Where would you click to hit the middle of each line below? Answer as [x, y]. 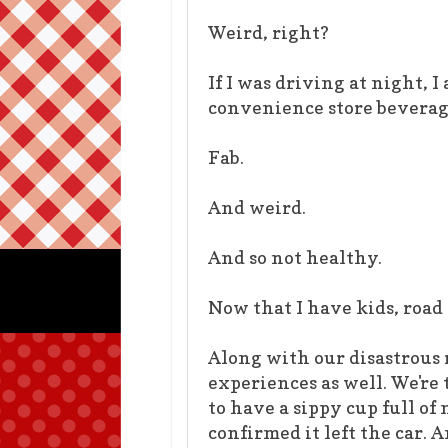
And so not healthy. [295, 257]
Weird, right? [268, 32]
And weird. [257, 207]
